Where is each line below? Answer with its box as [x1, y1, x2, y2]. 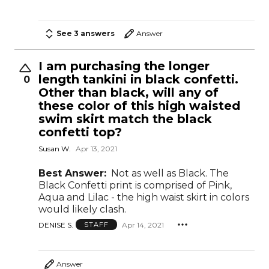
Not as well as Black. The [111, 167, 229, 179]
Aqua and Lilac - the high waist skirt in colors [38, 191, 249, 203]
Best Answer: [38, 167, 106, 179]
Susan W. [38, 144, 71, 153]
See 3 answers [56, 28, 115, 38]
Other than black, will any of [38, 85, 219, 100]
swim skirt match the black [38, 111, 212, 126]
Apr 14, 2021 [122, 220, 164, 229]
